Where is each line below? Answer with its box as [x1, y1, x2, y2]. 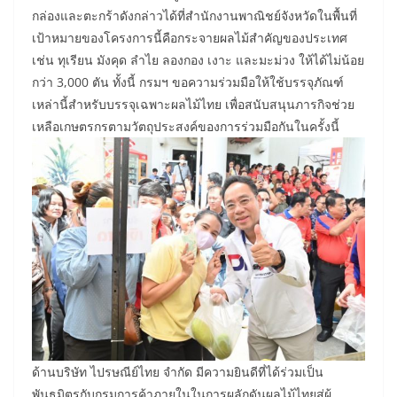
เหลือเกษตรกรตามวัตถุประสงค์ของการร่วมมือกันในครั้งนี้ [32, 118, 339, 136]
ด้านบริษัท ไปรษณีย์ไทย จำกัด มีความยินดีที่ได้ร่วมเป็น [32, 362, 323, 380]
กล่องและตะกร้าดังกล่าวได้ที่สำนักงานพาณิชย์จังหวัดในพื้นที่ [32, 7, 357, 25]
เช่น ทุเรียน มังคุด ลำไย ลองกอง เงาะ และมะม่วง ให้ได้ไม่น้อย [32, 51, 364, 69]
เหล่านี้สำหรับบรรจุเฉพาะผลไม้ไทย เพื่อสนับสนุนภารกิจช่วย [32, 96, 354, 113]
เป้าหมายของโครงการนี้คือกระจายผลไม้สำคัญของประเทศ [32, 29, 347, 47]
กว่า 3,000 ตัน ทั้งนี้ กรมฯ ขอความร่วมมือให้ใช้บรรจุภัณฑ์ [32, 74, 344, 91]
